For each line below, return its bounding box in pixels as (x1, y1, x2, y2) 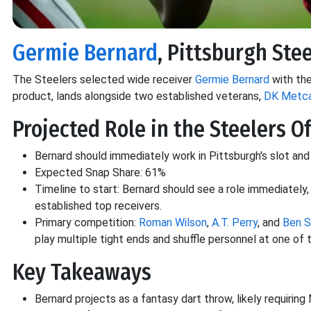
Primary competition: (35, 215, 139, 229)
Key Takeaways (12, 258, 151, 285)
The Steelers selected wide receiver (12, 72, 195, 86)
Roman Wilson (139, 215, 207, 229)
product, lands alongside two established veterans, (12, 89, 264, 103)
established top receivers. (35, 199, 162, 212)
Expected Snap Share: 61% (35, 165, 166, 179)
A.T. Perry (212, 215, 258, 229)
